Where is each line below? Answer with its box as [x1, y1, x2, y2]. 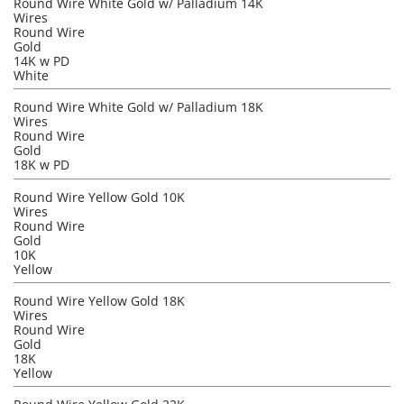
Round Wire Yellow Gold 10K [14, 188, 185, 207]
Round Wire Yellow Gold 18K [14, 292, 185, 310]
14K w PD [14, 52, 69, 70]
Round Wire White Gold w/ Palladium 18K [14, 98, 263, 116]
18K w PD [14, 156, 69, 174]
